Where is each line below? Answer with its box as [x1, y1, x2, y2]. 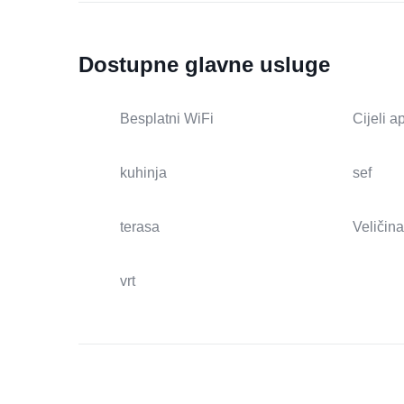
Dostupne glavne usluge [78, 52, 330, 78]
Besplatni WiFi [120, 111, 214, 127]
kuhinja [120, 165, 167, 181]
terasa [120, 219, 160, 235]
